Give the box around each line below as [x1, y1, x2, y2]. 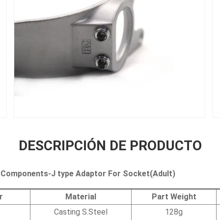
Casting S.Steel [54, 207, 108, 217]
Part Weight [151, 192, 196, 201]
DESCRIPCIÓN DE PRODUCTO [18, 137, 202, 154]
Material [65, 192, 96, 201]
